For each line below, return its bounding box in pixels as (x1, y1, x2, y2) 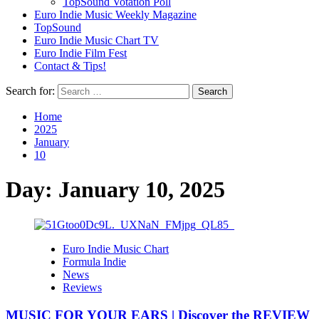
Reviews (63, 281, 102, 293)
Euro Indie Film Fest (34, 47, 127, 59)
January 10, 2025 (58, 177, 225, 203)
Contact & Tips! (34, 60, 106, 72)
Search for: (6, 85, 55, 97)
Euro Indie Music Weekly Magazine (34, 9, 197, 21)
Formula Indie (63, 255, 126, 268)
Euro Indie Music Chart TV (34, 34, 159, 46)
